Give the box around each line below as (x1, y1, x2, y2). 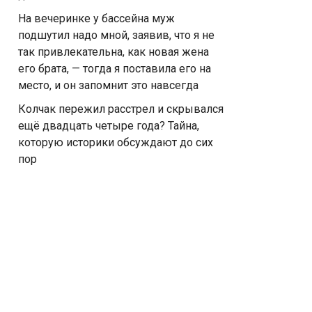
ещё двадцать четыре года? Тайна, (18, 119, 199, 132)
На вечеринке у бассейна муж (18, 12, 175, 25)
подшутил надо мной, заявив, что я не (18, 29, 214, 42)
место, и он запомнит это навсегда (18, 79, 198, 92)
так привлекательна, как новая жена (18, 45, 209, 58)
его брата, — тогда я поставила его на (18, 62, 211, 75)
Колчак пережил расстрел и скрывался (18, 102, 224, 116)
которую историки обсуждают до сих (18, 136, 213, 149)
